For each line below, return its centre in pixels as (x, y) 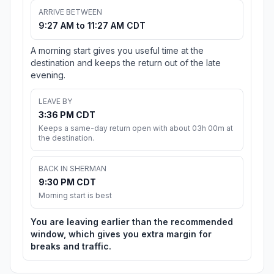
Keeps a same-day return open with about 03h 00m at (136, 128)
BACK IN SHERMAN (72, 169)
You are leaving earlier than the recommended (132, 222)
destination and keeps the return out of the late (126, 63)
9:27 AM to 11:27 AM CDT (92, 26)
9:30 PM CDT (67, 182)
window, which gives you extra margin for (121, 234)
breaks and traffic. (71, 246)
